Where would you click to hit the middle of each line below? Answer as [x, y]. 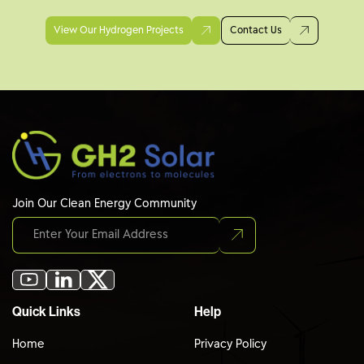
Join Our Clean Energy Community [104, 204]
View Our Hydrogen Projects [119, 30]
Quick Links [46, 312]
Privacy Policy [230, 344]
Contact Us [256, 30]
